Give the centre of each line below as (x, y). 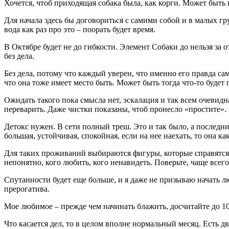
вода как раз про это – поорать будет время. (80, 29)
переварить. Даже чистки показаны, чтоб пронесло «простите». (115, 109)
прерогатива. (27, 189)
